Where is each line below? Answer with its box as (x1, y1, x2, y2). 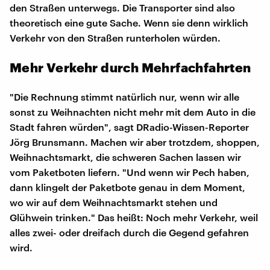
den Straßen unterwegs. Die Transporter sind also (10, 1, 235, 13)
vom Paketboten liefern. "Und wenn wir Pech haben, (10, 166, 250, 178)
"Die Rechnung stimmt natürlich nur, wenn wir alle (10, 90, 239, 102)
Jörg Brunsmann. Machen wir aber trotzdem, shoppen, (10, 136, 260, 148)
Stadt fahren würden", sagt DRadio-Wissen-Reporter (10, 121, 249, 133)
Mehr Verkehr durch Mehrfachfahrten (10, 59, 251, 75)
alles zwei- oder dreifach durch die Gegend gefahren (10, 226, 249, 238)
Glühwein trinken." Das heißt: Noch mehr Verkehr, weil (10, 211, 258, 223)
